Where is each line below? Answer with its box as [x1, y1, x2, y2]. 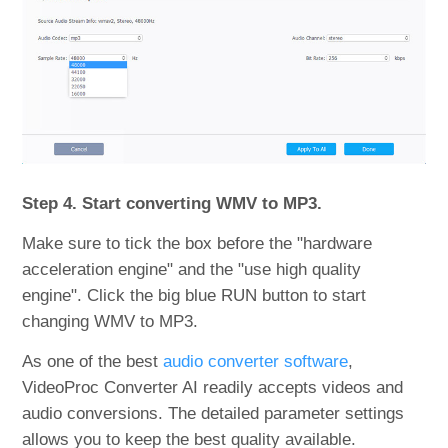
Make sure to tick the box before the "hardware [22, 233, 373, 253]
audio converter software [163, 351, 349, 371]
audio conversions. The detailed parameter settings [22, 403, 405, 423]
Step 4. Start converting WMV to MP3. [22, 193, 323, 213]
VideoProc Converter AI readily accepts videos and [22, 377, 404, 397]
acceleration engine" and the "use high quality [22, 259, 362, 279]
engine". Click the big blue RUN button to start [22, 285, 367, 305]
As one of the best [22, 351, 164, 371]
